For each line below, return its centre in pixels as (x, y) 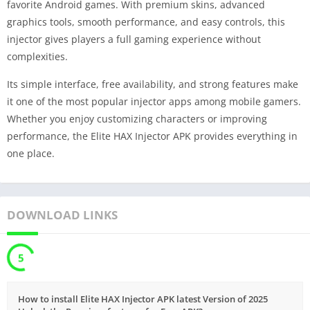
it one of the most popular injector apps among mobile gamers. (154, 102)
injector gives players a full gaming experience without (134, 39)
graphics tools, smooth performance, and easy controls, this (146, 22)
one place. (31, 154)
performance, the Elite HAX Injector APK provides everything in (152, 136)
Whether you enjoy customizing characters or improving (137, 119)
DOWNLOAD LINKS (62, 215)
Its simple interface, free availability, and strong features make (153, 84)
